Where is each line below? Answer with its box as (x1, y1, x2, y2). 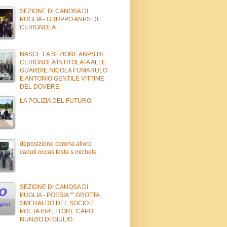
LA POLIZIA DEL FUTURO (20, 97, 91, 104)
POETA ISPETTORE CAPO (20, 207, 93, 215)
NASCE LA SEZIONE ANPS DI (20, 50, 103, 58)
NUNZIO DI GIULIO (20, 215, 72, 223)
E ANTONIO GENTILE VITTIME (20, 74, 104, 82)
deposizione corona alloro (20, 140, 92, 147)
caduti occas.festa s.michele (20, 148, 97, 156)
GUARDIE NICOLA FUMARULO (20, 66, 107, 74)
